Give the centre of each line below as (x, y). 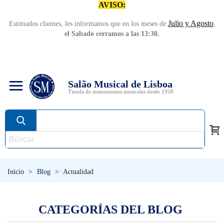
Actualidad (78, 172)
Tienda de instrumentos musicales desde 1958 (121, 91)
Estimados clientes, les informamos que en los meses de (88, 24)
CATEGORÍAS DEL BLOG (110, 209)
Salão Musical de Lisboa (120, 84)
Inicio (16, 172)
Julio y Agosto (190, 23)
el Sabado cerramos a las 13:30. (112, 34)
